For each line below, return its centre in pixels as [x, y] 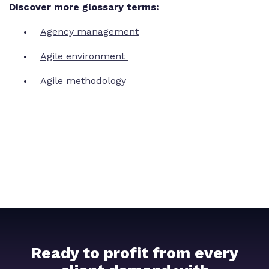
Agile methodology [83, 81]
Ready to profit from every [134, 253]
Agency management [89, 32]
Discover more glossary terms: [84, 7]
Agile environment [84, 56]
